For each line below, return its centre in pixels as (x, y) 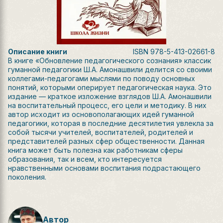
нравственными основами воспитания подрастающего (104, 168)
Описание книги (38, 52)
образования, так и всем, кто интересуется (85, 159)
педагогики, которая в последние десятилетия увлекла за (111, 123)
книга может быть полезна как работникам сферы (95, 150)
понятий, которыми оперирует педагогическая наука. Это (110, 87)
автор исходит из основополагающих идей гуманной (101, 114)
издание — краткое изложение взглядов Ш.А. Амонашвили (110, 96)
